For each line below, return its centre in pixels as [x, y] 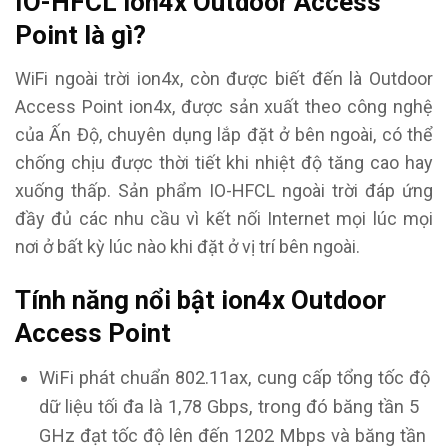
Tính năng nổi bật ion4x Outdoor [200, 300]
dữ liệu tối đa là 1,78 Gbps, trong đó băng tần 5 [228, 407]
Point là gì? [83, 35]
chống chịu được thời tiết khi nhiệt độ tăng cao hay [224, 162]
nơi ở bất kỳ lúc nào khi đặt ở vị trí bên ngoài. [189, 246]
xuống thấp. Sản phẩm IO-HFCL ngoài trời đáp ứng [224, 190]
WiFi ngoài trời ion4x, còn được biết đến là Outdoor [224, 78]
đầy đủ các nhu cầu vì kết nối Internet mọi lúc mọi [224, 218]
